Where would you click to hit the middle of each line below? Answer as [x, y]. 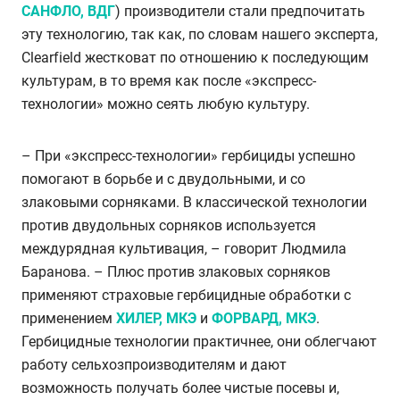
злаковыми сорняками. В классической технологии [194, 203]
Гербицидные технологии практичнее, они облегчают [199, 342]
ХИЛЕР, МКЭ [156, 319]
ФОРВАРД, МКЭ [264, 319]
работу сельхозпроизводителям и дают [154, 365]
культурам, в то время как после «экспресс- [169, 81]
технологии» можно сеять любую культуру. [166, 104]
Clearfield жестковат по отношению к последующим [195, 58]
